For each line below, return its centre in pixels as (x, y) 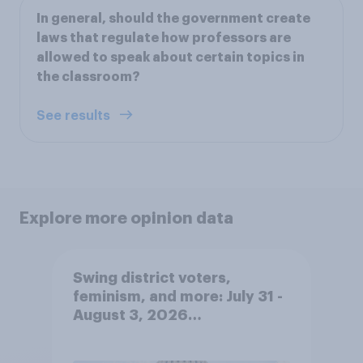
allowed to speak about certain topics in (171, 57)
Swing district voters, (152, 278)
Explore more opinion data (126, 218)
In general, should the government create (173, 18)
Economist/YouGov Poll (159, 334)
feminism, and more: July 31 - (177, 297)
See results (75, 115)
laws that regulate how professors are (164, 38)
